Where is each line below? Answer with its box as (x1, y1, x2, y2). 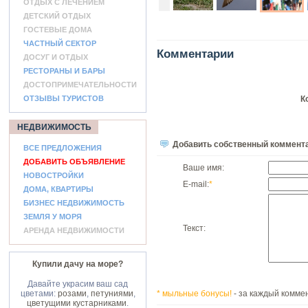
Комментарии (157, 47, 234, 60)
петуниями (90, 289, 133, 298)
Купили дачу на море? (32, 259, 123, 269)
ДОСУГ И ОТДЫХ (23, 53, 88, 61)
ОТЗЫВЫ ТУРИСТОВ (23, 94, 104, 102)
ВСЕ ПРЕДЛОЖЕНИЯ (23, 144, 102, 152)
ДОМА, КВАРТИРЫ (23, 185, 93, 193)
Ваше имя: (183, 163, 224, 173)
